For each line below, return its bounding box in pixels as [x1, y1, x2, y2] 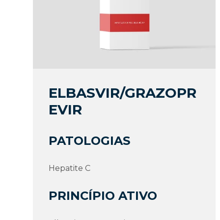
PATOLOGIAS [49, 133, 131, 148]
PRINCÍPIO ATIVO [49, 188, 158, 203]
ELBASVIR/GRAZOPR [49, 84, 197, 101]
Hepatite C [49, 163, 91, 173]
